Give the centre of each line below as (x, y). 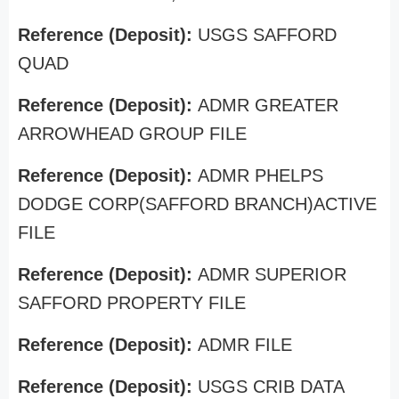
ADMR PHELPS (261, 175)
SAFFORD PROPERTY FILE (132, 303)
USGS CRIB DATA (271, 387)
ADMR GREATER (268, 105)
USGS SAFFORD (267, 35)
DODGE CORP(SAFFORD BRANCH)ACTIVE (197, 204)
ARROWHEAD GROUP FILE (132, 134)
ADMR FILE (245, 345)
